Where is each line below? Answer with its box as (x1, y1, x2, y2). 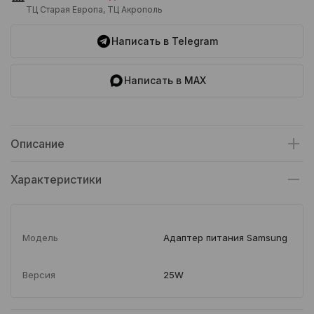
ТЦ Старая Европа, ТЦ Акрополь (26, 4, 163, 15)
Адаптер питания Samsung (163, 232, 287, 244)
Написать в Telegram (111, 35, 218, 48)
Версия (22, 269, 55, 281)
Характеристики (11, 172, 102, 187)
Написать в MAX (123, 74, 206, 87)
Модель (22, 232, 58, 244)
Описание (11, 137, 64, 151)
